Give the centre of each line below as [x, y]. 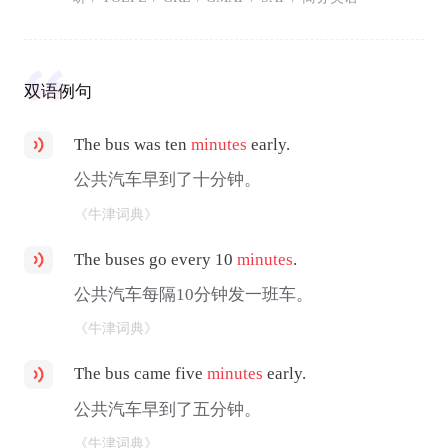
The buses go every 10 [156, 259]
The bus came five [141, 374]
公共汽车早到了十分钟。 [168, 180]
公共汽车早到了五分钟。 [168, 409]
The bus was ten [133, 144]
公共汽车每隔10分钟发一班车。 [194, 295]
